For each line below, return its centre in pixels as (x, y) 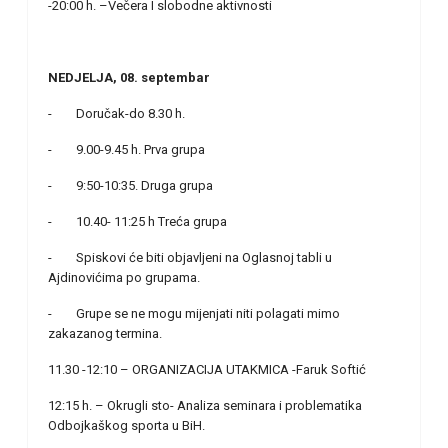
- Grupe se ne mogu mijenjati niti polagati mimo (194, 314)
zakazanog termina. (105, 334)
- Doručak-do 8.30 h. (116, 114)
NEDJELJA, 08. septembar (129, 78)
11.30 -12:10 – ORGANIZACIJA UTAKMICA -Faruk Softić (207, 370)
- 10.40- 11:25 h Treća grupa (137, 222)
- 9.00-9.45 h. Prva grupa (126, 150)
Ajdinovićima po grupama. (124, 278)
